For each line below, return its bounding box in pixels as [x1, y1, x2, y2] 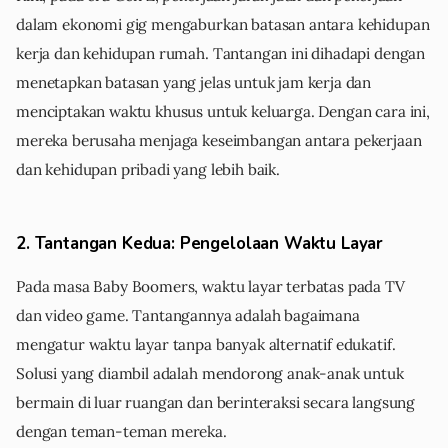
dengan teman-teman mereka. [16, 422, 227, 442]
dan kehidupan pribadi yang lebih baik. [16, 160, 280, 180]
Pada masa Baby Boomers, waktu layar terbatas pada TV [16, 277, 405, 297]
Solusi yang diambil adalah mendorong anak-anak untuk [16, 364, 404, 384]
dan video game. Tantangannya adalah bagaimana [16, 306, 360, 326]
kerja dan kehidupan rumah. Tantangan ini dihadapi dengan [16, 44, 426, 64]
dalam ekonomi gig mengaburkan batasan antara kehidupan [16, 15, 430, 35]
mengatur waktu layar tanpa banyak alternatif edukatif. [16, 335, 396, 355]
